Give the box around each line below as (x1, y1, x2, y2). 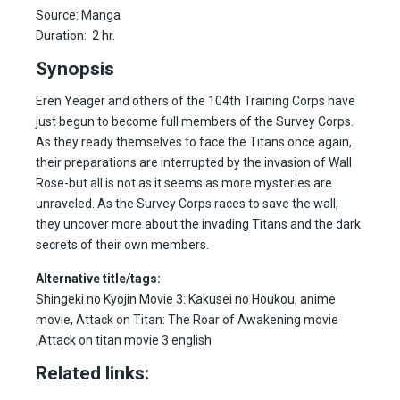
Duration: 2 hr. (36, 29, 115, 44)
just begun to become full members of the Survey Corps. (36, 114, 354, 129)
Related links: (36, 362, 149, 385)
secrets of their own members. (36, 237, 209, 253)
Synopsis (36, 58, 114, 80)
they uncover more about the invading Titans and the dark (36, 217, 361, 232)
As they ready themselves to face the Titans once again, (36, 135, 352, 150)
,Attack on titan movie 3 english (36, 333, 212, 348)
